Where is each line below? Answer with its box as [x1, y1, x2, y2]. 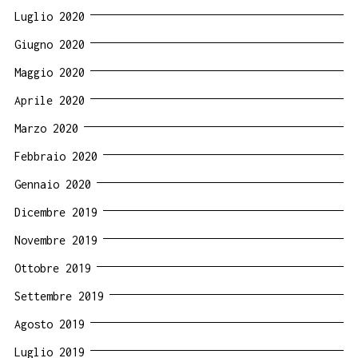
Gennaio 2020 [14, 177, 91, 191]
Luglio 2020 [14, 9, 85, 23]
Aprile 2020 [14, 93, 85, 107]
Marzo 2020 [14, 121, 78, 135]
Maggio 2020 [14, 65, 85, 79]
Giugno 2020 [14, 37, 85, 51]
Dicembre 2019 [14, 205, 97, 219]
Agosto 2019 [14, 316, 85, 331]
